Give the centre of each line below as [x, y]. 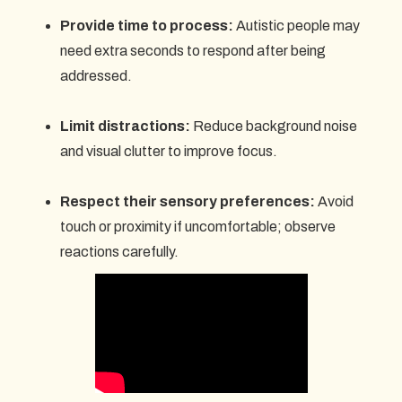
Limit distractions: [125, 126]
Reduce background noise [273, 126]
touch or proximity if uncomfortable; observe [197, 227]
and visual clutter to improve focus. [168, 151]
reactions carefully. [119, 252]
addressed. [96, 76]
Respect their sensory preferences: [187, 201]
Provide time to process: [146, 26]
